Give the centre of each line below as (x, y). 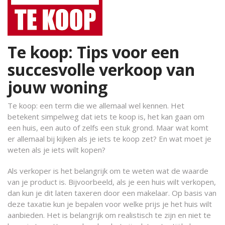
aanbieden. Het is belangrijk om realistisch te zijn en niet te (109, 215)
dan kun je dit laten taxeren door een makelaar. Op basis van (112, 193)
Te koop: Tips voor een (93, 52)
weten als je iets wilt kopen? (57, 150)
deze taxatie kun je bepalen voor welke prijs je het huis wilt (110, 204)
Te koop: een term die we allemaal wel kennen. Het (96, 105)
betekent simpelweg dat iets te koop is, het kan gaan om (106, 117)
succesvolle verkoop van (101, 70)
